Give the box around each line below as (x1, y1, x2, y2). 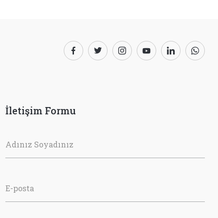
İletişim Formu (5, 104, 76, 117)
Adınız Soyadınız (5, 139, 74, 150)
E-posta (5, 183, 35, 194)
